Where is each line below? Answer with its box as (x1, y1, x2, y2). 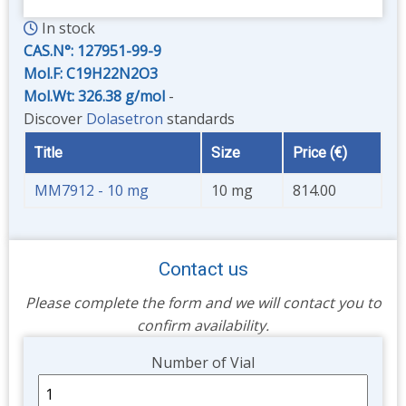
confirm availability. (137, 315, 269, 336)
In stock (38, 18, 95, 39)
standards (163, 109, 235, 130)
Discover (24, 109, 86, 130)
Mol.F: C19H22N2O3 (24, 63, 158, 84)
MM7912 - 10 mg (34, 180, 149, 201)
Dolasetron (86, 109, 163, 130)
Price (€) (293, 144, 347, 162)
